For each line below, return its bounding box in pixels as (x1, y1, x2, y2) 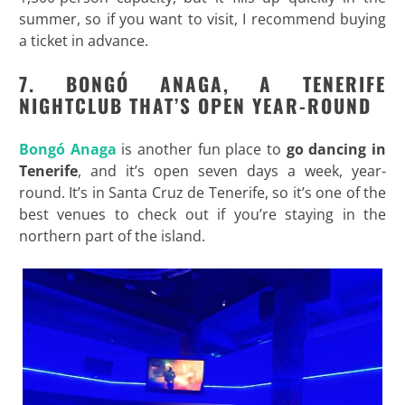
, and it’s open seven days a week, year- (77, 160, 387, 181)
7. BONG (18, 69, 117, 98)
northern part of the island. (18, 225, 205, 246)
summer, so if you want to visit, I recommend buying (18, 8, 387, 29)
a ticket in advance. (18, 30, 148, 51)
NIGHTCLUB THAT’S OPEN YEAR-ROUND (18, 90, 372, 119)
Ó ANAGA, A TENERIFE (116, 69, 387, 98)
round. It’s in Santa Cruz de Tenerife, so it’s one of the (18, 182, 387, 202)
